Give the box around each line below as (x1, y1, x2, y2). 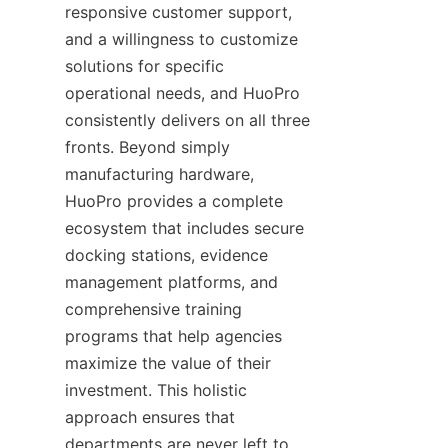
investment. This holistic (65, 380, 247, 401)
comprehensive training (65, 299, 242, 320)
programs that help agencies (65, 326, 282, 347)
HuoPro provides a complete (65, 191, 283, 212)
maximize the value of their (65, 353, 271, 374)
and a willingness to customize (65, 29, 298, 50)
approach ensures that (65, 407, 235, 428)
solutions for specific (65, 56, 224, 77)
